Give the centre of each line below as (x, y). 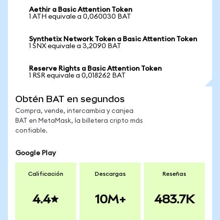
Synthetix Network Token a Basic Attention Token (113, 39)
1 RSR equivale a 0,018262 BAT (77, 76)
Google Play (36, 153)
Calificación (46, 174)
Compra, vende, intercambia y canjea (74, 111)
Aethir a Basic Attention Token (81, 10)
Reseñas (174, 174)
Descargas (110, 174)
